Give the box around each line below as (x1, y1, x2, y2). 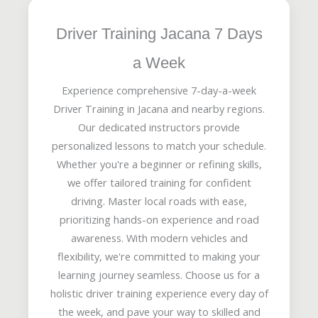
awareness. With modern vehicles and (70, 230, 248, 245)
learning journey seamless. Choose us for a (58, 267, 260, 282)
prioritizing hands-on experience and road (59, 212, 259, 226)
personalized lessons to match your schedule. (52, 138, 266, 153)
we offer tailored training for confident (67, 175, 251, 190)
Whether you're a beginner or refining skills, (56, 156, 262, 171)
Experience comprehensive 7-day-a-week (62, 82, 256, 97)
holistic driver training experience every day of (50, 285, 268, 300)
